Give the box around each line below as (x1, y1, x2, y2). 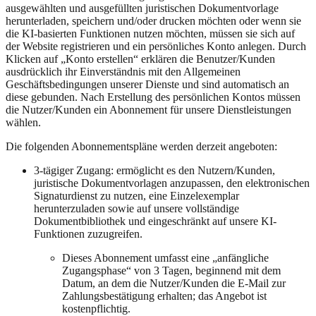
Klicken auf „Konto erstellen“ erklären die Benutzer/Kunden (6, 52, 275, 65)
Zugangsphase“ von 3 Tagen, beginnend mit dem (62, 264, 281, 276)
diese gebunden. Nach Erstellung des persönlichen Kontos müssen (6, 90, 300, 103)
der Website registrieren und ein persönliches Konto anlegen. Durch (6, 39, 306, 52)
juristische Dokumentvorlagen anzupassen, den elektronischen (34, 176, 310, 189)
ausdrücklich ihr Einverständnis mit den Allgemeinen (6, 65, 241, 78)
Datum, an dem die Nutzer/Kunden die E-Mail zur (62, 276, 286, 289)
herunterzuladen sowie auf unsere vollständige (34, 202, 239, 214)
